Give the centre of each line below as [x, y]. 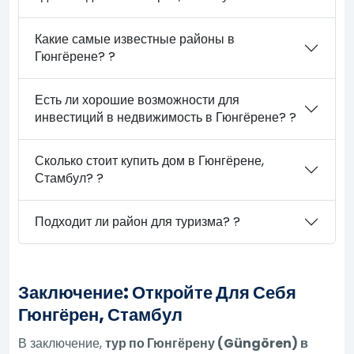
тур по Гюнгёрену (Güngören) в [207, 343]
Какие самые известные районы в [135, 39]
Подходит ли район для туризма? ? [138, 221]
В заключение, [62, 343]
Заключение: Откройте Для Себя [158, 292]
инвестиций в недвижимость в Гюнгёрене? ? [166, 117]
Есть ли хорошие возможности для [137, 100]
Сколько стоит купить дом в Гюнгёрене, [150, 160]
